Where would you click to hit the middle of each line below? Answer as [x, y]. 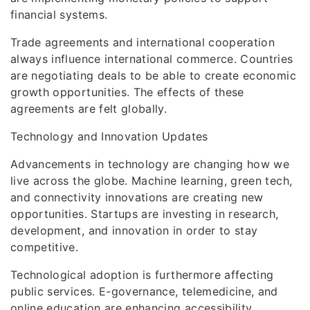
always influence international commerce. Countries [152, 59]
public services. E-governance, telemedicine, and [144, 291]
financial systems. [59, 15]
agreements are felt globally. [89, 109]
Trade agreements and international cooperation [143, 42]
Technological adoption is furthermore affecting [142, 275]
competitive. [45, 247]
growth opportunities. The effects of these [127, 92]
